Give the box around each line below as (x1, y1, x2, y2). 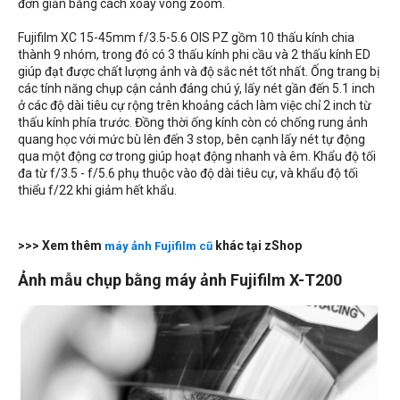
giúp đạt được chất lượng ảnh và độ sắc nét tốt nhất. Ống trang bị (18, 63, 379, 79)
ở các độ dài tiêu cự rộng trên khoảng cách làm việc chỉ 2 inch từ (18, 97, 371, 112)
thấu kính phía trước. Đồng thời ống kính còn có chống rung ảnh (18, 114, 368, 129)
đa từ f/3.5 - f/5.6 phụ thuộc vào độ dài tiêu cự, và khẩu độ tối (18, 165, 358, 180)
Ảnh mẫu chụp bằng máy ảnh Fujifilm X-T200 (18, 270, 342, 289)
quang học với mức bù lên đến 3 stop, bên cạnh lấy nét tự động (18, 131, 365, 146)
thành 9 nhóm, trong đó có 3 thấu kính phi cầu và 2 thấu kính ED (18, 46, 371, 62)
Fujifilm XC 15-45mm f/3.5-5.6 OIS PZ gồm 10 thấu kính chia (18, 29, 354, 45)
